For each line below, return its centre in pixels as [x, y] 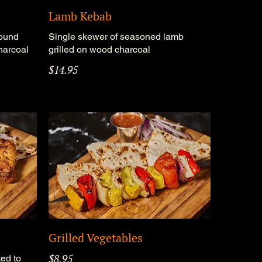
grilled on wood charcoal [99, 49]
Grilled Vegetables [95, 238]
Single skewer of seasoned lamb [116, 36]
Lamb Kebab [80, 16]
